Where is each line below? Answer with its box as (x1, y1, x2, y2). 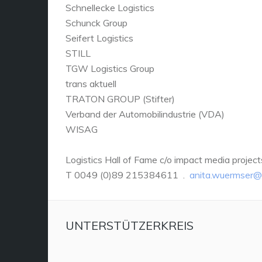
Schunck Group (65, 16, 127, 29)
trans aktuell (65, 77, 116, 89)
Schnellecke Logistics (65, 1, 154, 13)
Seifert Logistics (65, 32, 133, 44)
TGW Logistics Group (65, 62, 154, 74)
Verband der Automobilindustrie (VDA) (65, 108, 225, 120)
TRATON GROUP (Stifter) (65, 92, 175, 105)
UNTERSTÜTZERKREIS (65, 218, 194, 233)
